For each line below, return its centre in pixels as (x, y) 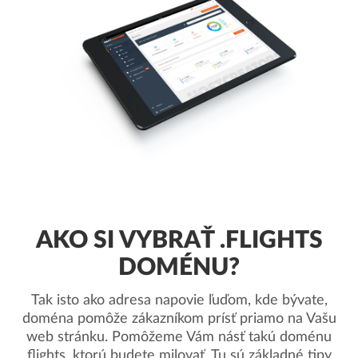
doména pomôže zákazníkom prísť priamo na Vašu (179, 319)
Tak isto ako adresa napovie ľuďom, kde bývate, (179, 300)
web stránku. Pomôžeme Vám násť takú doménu (179, 337)
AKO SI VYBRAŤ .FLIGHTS (179, 241)
